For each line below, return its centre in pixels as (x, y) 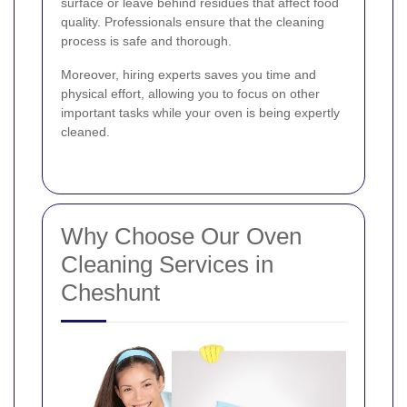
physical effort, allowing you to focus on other (190, 93)
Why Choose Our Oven (181, 236)
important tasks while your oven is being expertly (200, 112)
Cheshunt (110, 292)
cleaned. (85, 131)
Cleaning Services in (167, 264)
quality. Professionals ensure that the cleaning (193, 21)
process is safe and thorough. (146, 40)
